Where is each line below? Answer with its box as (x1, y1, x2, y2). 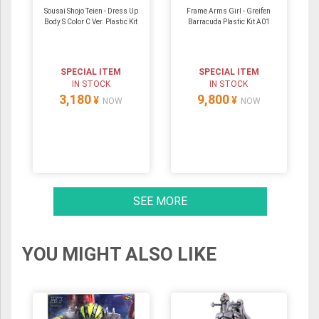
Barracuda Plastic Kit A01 (187, 17, 270, 26)
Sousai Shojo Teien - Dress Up (43, 6, 138, 15)
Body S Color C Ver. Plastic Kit (44, 17, 138, 26)
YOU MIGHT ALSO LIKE (22, 243, 216, 265)
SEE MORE (132, 194, 187, 208)
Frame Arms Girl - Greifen (187, 6, 271, 15)
